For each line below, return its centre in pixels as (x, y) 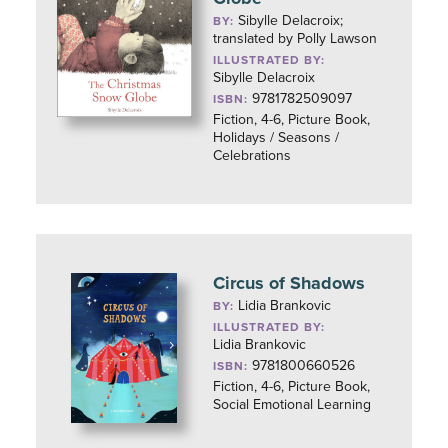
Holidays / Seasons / (276, 137)
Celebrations (252, 155)
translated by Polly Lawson (295, 38)
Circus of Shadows (289, 283)
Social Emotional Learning (292, 404)
